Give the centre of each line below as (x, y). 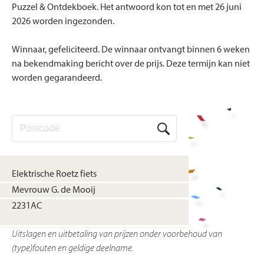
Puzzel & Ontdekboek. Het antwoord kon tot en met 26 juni (127, 8)
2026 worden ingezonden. (63, 22)
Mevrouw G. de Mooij (54, 191)
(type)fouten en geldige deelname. (73, 249)
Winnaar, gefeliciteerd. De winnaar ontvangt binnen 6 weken (131, 50)
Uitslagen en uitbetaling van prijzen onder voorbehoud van (117, 235)
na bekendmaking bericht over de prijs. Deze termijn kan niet (131, 65)
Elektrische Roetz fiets (54, 175)
